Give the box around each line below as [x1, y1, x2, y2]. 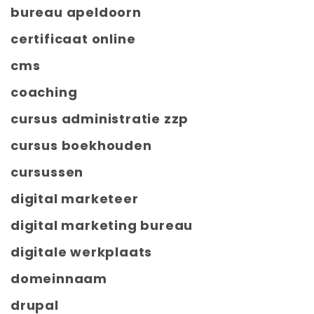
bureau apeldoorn [11, 4, 142, 22]
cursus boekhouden [11, 137, 152, 155]
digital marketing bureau [11, 217, 193, 235]
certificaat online [11, 30, 136, 48]
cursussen [11, 163, 84, 182]
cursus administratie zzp [11, 110, 189, 128]
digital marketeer [11, 190, 139, 208]
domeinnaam [11, 270, 107, 288]
